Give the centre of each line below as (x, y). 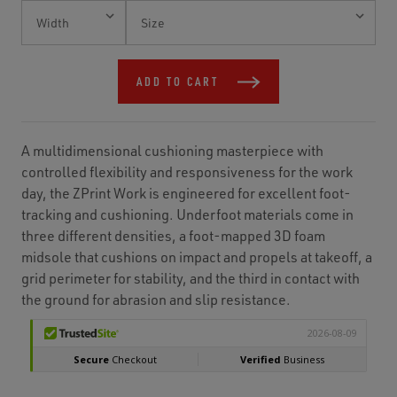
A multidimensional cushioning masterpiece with (172, 151)
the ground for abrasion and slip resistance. (156, 300)
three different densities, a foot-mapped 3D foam (173, 236)
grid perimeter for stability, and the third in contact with (191, 278)
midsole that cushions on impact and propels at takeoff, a (197, 257)
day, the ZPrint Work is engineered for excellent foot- (186, 193)
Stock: (32, 25)
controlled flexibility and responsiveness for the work (187, 172)
